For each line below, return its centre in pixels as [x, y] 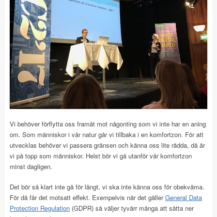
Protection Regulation [40, 208]
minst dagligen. [31, 166]
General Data [184, 197]
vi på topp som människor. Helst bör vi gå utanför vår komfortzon [101, 156]
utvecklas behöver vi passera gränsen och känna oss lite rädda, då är [107, 145]
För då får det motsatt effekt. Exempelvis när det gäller [87, 197]
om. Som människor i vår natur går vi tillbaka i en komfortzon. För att [107, 134]
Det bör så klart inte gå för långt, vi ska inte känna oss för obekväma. [107, 187]
